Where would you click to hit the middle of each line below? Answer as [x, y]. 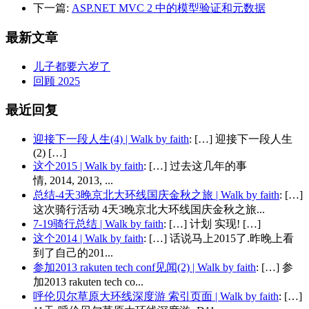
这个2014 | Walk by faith [88, 239]
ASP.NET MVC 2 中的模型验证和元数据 [169, 8]
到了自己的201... [73, 253]
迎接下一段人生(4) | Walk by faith [111, 139]
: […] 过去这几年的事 [195, 166]
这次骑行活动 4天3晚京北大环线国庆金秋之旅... [149, 210]
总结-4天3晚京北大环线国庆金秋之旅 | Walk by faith [156, 195]
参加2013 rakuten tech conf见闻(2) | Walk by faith [144, 268]
